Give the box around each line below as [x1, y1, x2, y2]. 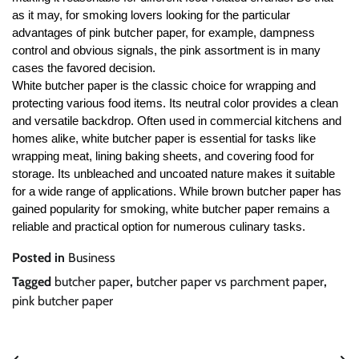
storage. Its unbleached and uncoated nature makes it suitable [12, 167, 335, 180]
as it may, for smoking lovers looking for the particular [12, 8, 290, 22]
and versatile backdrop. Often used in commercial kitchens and [12, 114, 341, 127]
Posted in [12, 249, 68, 265]
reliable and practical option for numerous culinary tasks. [12, 220, 305, 233]
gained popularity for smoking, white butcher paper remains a [12, 202, 329, 216]
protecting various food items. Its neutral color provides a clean [12, 96, 338, 110]
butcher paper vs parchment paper [136, 273, 324, 289]
